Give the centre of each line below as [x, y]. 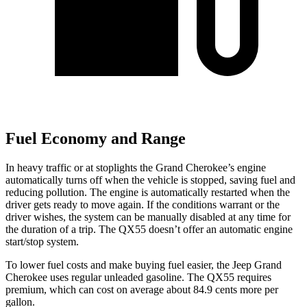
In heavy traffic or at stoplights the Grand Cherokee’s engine [136, 167]
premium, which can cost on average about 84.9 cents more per [142, 289]
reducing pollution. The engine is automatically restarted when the [148, 192]
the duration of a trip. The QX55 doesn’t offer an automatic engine [149, 229]
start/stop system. [42, 241]
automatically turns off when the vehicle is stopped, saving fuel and [150, 180]
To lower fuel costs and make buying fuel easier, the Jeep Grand [144, 265]
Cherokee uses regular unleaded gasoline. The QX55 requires [138, 277]
